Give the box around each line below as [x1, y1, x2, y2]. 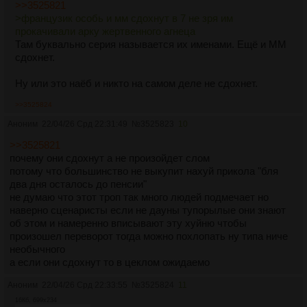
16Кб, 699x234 [15, 296, 57, 304]
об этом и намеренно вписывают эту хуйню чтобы [10, 217, 247, 229]
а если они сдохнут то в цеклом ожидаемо [10, 256, 210, 268]
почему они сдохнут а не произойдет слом [10, 151, 210, 164]
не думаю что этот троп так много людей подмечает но [10, 191, 269, 203]
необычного [10, 243, 65, 255]
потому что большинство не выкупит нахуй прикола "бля [10, 164, 278, 177]
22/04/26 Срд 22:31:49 [42, 119, 127, 129]
